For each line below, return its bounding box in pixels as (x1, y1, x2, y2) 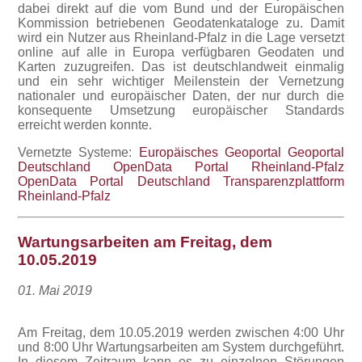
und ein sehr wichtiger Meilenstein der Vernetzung (18, 74, 344, 88)
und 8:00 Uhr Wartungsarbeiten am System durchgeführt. (18, 340, 344, 355)
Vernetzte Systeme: (18, 145, 139, 159)
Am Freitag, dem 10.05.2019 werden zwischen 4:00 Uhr (18, 326, 344, 340)
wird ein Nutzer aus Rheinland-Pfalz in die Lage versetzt (18, 30, 344, 44)
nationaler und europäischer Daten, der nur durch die (18, 88, 344, 103)
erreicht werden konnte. (18, 117, 153, 132)
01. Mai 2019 (18, 284, 93, 298)
